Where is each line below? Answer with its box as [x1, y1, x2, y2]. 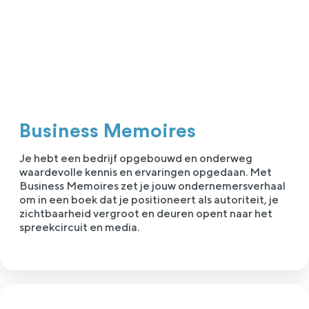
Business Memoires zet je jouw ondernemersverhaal [19, 179, 286, 193]
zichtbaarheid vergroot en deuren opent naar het [19, 207, 272, 221]
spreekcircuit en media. [19, 221, 139, 235]
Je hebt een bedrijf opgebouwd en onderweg [19, 152, 252, 166]
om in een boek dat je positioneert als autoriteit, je [19, 193, 279, 207]
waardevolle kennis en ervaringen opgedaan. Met [19, 166, 272, 179]
